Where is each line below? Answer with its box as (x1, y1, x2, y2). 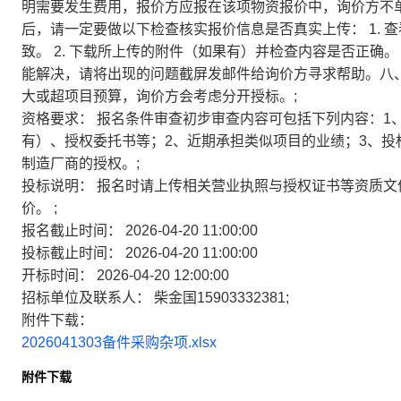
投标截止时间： (21, 245, 122, 260)
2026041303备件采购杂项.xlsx (21, 335, 217, 350)
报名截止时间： (21, 223, 122, 238)
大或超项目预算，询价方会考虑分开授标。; (21, 89, 297, 104)
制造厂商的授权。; (21, 156, 140, 171)
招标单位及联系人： (21, 290, 150, 305)
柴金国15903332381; (154, 290, 289, 305)
